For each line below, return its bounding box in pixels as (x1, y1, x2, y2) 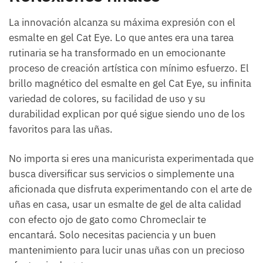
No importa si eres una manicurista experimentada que (9, 152, 254, 166)
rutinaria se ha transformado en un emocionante (9, 46, 225, 60)
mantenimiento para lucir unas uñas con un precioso (9, 244, 245, 257)
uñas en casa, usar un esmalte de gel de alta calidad (9, 198, 241, 211)
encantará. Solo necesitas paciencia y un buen (9, 228, 216, 242)
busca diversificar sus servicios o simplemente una (9, 167, 234, 181)
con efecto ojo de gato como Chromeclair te (9, 213, 206, 227)
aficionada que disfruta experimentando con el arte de (9, 183, 252, 196)
